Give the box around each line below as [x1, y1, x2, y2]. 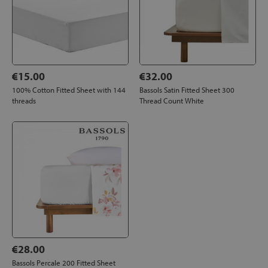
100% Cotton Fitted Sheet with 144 [12, 84, 126, 95]
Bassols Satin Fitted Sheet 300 [139, 84, 235, 95]
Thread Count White [139, 95, 205, 105]
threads [12, 95, 36, 105]
